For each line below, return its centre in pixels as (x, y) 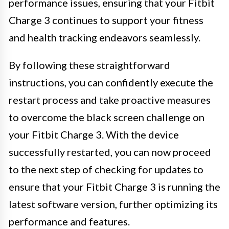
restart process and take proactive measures (110, 99)
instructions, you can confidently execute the (111, 82)
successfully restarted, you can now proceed (110, 152)
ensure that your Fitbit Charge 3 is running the (114, 186)
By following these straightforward (89, 65)
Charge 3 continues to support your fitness (106, 20)
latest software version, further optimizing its (113, 204)
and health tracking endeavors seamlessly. (105, 37)
